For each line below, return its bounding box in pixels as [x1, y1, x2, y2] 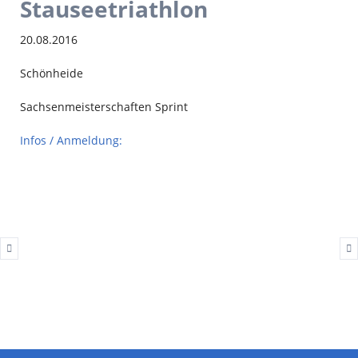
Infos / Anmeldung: [19, 133, 122, 149]
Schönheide [19, 66, 83, 82]
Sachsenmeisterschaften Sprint [19, 99, 188, 115]
